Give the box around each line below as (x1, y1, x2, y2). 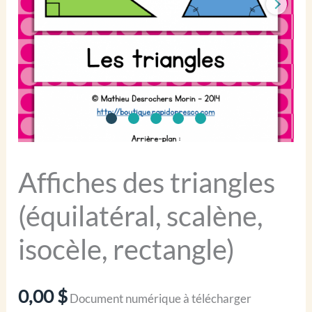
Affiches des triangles (18, 165, 276, 199)
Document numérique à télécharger (70, 290, 252, 306)
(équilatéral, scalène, (18, 198, 263, 233)
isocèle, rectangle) (18, 232, 235, 266)
